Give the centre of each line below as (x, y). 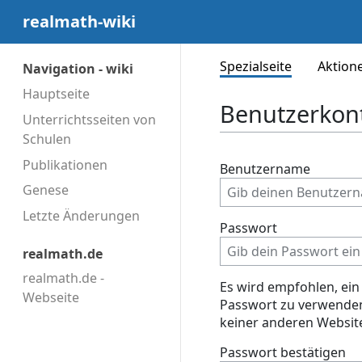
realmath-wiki (79, 21)
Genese (46, 190)
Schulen (47, 139)
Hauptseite (56, 93)
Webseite (51, 298)
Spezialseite (256, 66)
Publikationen (65, 164)
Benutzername (265, 169)
